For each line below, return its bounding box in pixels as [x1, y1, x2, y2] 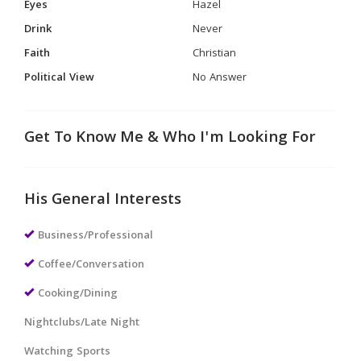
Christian [193, 45, 236, 63]
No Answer [193, 69, 247, 87]
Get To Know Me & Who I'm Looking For [24, 126, 316, 151]
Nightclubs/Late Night [24, 314, 139, 332]
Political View [24, 69, 94, 87]
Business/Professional [38, 227, 153, 245]
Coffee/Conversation [38, 256, 144, 274]
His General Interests [24, 188, 181, 214]
